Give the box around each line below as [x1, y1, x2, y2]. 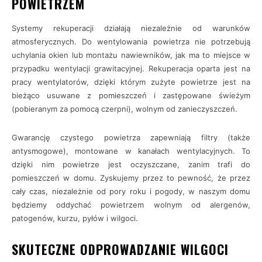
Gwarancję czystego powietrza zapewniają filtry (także [12, 133, 250, 142]
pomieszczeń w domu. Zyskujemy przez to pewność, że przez [12, 173, 250, 182]
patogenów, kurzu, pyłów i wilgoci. [12, 213, 138, 223]
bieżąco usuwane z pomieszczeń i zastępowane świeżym [12, 91, 250, 100]
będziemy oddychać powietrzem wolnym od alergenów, [12, 200, 250, 209]
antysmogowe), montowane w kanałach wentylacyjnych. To [12, 146, 250, 156]
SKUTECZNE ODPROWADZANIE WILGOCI [12, 240, 229, 258]
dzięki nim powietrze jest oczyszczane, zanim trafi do [12, 160, 250, 169]
